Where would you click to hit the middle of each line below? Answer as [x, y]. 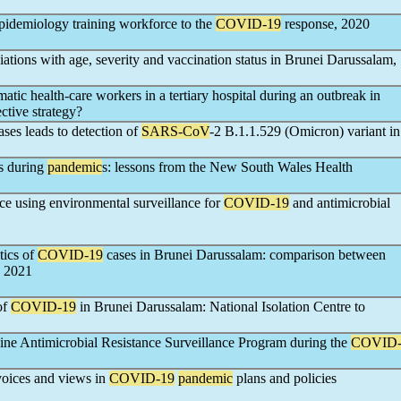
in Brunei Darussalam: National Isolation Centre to [221, 307]
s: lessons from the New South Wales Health [227, 167]
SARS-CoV [175, 131]
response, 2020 [325, 24]
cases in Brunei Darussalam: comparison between [244, 255]
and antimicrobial [340, 203]
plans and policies [285, 378]
